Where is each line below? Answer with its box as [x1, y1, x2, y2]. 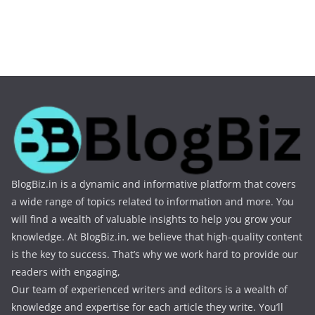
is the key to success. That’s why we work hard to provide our [11, 247, 298, 261]
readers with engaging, [11, 265, 120, 278]
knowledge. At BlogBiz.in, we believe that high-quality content [11, 230, 302, 243]
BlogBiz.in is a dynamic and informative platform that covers [11, 177, 296, 191]
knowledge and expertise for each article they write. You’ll [11, 300, 283, 314]
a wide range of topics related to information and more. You [11, 195, 294, 208]
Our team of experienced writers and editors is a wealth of [11, 283, 288, 296]
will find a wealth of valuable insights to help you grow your [11, 212, 292, 226]
